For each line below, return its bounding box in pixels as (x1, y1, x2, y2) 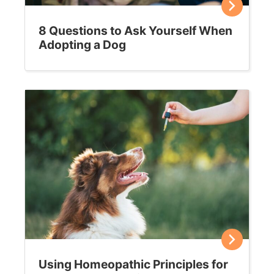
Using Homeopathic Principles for (39, 257, 228, 272)
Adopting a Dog (39, 37, 126, 53)
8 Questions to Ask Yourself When (39, 23, 232, 39)
